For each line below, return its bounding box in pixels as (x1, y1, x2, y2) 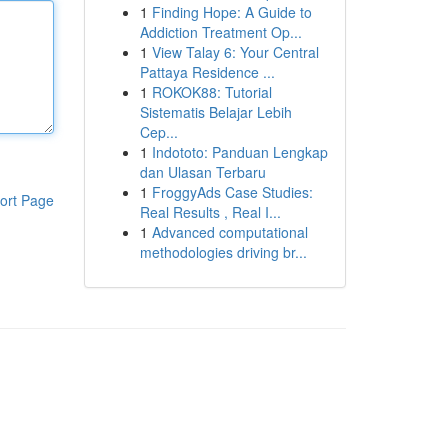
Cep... (139, 122, 178, 142)
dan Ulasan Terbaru (139, 162, 266, 182)
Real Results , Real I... (139, 202, 281, 222)
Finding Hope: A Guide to (151, 2, 312, 22)
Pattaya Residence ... (139, 62, 275, 82)
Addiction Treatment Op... (139, 22, 302, 42)
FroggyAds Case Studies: (151, 182, 313, 202)
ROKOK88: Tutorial (151, 82, 272, 102)
